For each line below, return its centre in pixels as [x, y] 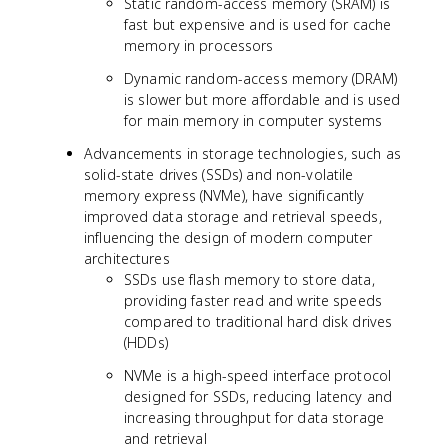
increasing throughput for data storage [254, 417]
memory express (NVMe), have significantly [224, 195]
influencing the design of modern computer [228, 237]
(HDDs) [146, 342]
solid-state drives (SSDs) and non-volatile [219, 174]
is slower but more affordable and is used [262, 99]
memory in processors [199, 45]
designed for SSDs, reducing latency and [258, 396]
